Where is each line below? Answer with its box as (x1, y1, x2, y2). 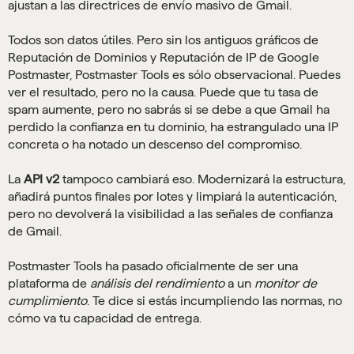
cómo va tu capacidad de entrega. (8, 311, 201, 326)
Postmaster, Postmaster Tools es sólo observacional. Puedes (8, 68, 341, 82)
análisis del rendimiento (90, 277, 224, 291)
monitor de (254, 277, 317, 291)
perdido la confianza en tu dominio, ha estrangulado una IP (8, 120, 338, 134)
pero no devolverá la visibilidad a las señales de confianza (8, 207, 333, 221)
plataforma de (8, 277, 90, 291)
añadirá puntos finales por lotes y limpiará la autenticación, (8, 190, 337, 204)
